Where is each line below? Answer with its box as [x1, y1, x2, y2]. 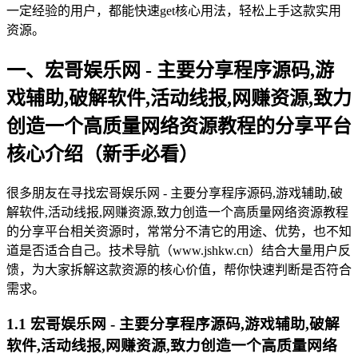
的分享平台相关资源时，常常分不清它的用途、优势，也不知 [6, 224, 352, 238]
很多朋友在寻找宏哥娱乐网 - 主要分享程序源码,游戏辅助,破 [6, 185, 343, 200]
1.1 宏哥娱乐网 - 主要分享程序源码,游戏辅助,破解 [6, 316, 340, 333]
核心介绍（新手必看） [6, 143, 198, 165]
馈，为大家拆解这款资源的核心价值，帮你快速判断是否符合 [6, 262, 352, 276]
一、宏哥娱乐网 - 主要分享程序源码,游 [6, 59, 334, 81]
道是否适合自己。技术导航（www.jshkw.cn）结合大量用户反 [6, 243, 351, 257]
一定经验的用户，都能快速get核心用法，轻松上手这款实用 [6, 3, 341, 18]
